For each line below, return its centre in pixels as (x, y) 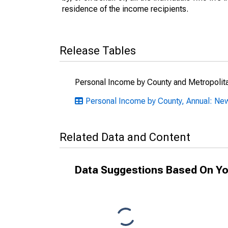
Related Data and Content (125, 137)
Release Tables (98, 51)
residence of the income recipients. (125, 9)
